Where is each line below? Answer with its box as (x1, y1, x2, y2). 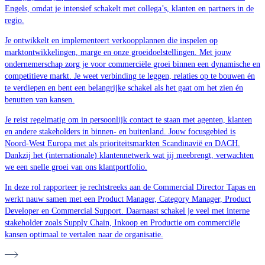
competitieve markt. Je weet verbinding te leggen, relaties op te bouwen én (5, 71, 255, 80)
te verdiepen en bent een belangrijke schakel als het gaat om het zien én (5, 83, 243, 92)
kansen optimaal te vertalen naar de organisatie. (5, 230, 163, 239)
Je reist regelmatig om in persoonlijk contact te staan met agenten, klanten (5, 115, 252, 124)
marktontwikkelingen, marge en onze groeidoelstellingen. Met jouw (5, 47, 231, 57)
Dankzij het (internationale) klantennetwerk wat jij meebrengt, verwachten (5, 150, 254, 160)
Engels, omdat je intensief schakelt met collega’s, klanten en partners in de (5, 4, 254, 13)
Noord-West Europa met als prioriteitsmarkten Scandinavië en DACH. (5, 138, 240, 148)
